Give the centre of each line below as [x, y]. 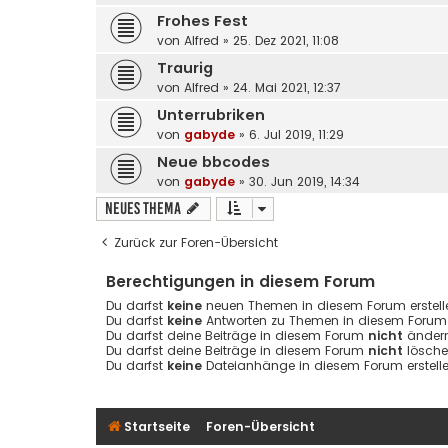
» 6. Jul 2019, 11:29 [289, 134]
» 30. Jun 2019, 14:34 [297, 181]
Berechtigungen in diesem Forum [240, 281]
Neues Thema [143, 208]
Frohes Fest [202, 20]
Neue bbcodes [213, 161]
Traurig [185, 67]
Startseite [157, 427]
